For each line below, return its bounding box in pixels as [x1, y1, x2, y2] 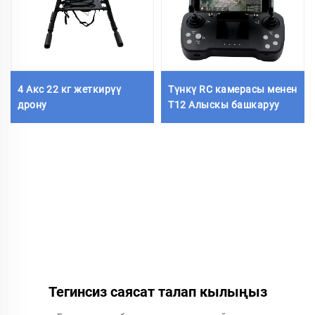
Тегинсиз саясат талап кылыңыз [48, 283, 267, 301]
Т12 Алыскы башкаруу [168, 98, 280, 110]
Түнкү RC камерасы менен [168, 83, 297, 95]
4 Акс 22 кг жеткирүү [18, 83, 121, 95]
